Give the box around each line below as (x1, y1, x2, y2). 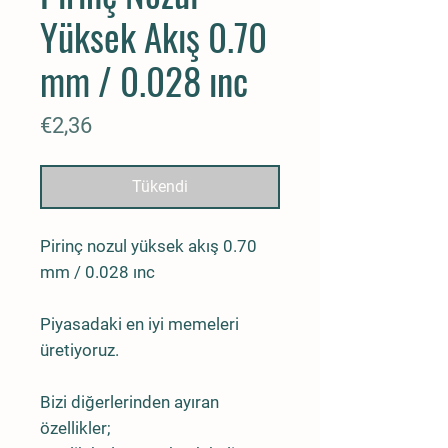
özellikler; (40, 417, 111, 438)
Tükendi (132, 176, 188, 196)
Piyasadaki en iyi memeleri (40, 313, 239, 334)
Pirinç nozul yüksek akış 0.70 (40, 235, 257, 256)
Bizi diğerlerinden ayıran (40, 391, 219, 412)
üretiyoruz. (40, 339, 119, 360)
